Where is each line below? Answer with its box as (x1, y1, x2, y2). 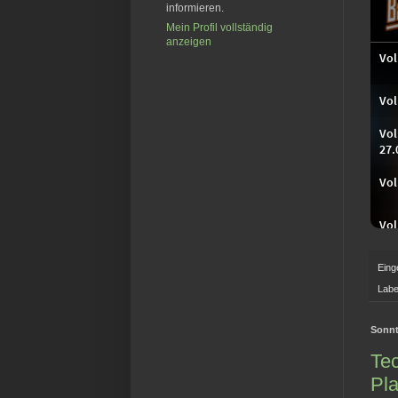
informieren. (166, 2, 224, 15)
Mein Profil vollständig (166, 21, 273, 35)
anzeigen (166, 36, 211, 49)
